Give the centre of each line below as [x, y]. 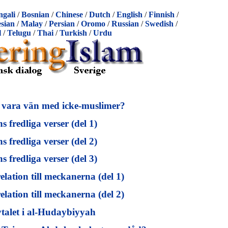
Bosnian [35, 15]
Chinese [69, 15]
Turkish [73, 33]
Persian [62, 24]
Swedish [159, 24]
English [130, 15]
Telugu [19, 33]
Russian [125, 24]
